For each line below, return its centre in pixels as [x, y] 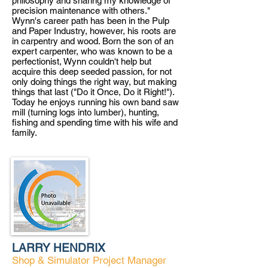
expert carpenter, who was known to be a [92, 51]
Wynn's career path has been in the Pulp [91, 21]
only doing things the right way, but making [94, 82]
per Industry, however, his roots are [107, 31]
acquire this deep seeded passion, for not [92, 71]
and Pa [25, 31]
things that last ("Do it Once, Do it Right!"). [93, 92]
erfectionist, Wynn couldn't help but [84, 61]
